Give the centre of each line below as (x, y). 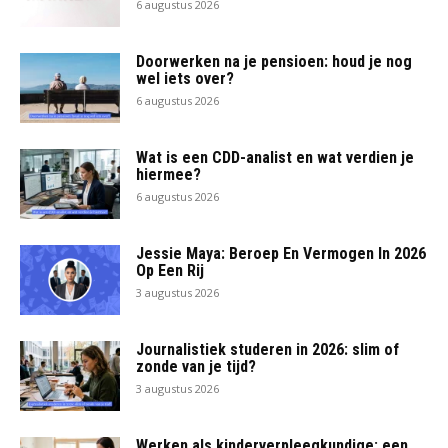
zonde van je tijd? (196, 366)
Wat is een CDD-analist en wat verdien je (275, 157)
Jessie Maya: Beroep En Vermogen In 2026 (281, 253)
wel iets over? (185, 78)
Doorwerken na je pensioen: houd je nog (274, 61)
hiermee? (168, 174)
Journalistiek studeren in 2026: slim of (267, 349)
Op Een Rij (170, 270)
